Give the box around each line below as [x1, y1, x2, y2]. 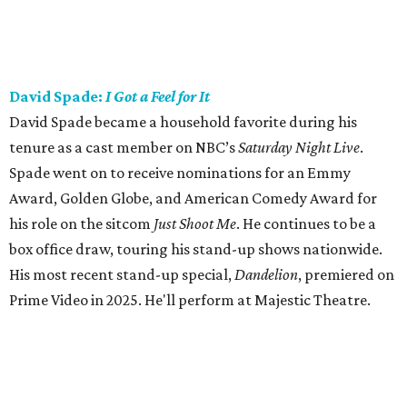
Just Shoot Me [154, 214, 236, 233]
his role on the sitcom [9, 214, 154, 233]
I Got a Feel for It [105, 87, 210, 106]
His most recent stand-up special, [9, 265, 234, 284]
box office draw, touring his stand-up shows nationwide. [9, 240, 382, 259]
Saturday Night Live [238, 138, 360, 157]
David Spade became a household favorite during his [9, 113, 357, 132]
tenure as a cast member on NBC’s [9, 138, 238, 157]
